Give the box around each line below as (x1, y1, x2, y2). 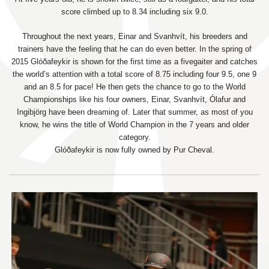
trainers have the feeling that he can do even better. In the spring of (17, 44, 252, 54)
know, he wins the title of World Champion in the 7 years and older (20, 120, 249, 130)
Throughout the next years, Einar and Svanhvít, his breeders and (22, 32, 247, 41)
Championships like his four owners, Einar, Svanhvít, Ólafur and (23, 95, 246, 104)
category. (118, 133, 151, 142)
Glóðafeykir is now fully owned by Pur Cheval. (55, 145, 214, 155)
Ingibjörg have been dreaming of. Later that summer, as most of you (16, 107, 253, 117)
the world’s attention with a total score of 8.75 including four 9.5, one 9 (13, 70, 256, 79)
